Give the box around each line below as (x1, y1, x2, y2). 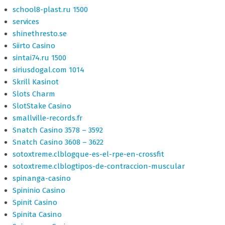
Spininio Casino (13, 186, 65, 195)
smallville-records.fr (13, 114, 82, 123)
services (13, 17, 39, 26)
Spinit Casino (13, 198, 57, 207)
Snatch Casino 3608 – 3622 (13, 138, 103, 147)
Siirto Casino (13, 41, 55, 50)
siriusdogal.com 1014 (13, 65, 84, 74)
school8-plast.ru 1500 (13, 5, 88, 14)
